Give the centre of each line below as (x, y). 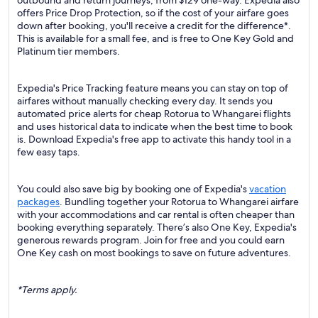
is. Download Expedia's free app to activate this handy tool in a (154, 139)
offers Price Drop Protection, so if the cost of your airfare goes (153, 13)
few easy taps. (49, 152)
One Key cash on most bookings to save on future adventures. (154, 253)
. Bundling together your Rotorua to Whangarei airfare (179, 202)
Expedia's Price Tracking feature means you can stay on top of (153, 88)
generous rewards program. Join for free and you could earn (151, 240)
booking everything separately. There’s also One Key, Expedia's (157, 227)
